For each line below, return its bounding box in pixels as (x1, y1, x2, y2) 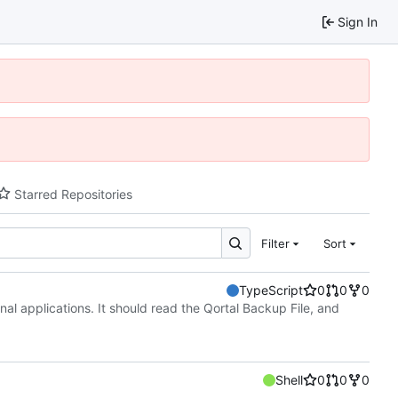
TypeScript (239, 283, 303, 298)
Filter (260, 235, 290, 251)
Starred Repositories (14, 186, 133, 202)
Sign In (338, 13, 378, 29)
